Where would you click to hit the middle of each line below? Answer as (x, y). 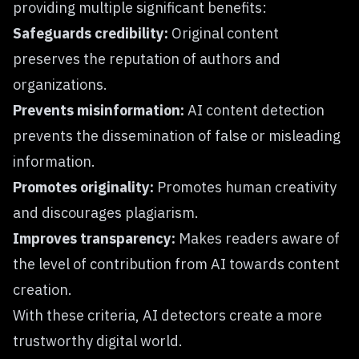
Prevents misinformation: (99, 110)
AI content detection (254, 110)
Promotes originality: (83, 187)
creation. (42, 290)
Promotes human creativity (245, 187)
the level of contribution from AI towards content (176, 264)
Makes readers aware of (258, 238)
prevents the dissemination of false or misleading (177, 136)
